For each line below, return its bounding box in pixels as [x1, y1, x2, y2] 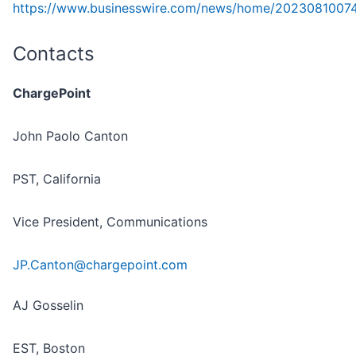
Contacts [13, 42, 95, 66]
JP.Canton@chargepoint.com [13, 257, 188, 273]
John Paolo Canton [13, 128, 128, 145]
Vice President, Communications [13, 214, 207, 230]
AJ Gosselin [13, 297, 83, 314]
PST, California [13, 171, 101, 188]
